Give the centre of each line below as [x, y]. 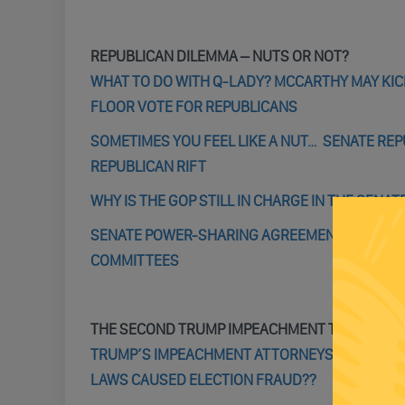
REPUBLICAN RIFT [148, 166]
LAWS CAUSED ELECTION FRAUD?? [203, 380]
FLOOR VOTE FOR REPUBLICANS [193, 107]
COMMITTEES [134, 260]
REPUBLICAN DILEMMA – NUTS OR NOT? [219, 56]
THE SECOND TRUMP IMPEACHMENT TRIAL [227, 329]
